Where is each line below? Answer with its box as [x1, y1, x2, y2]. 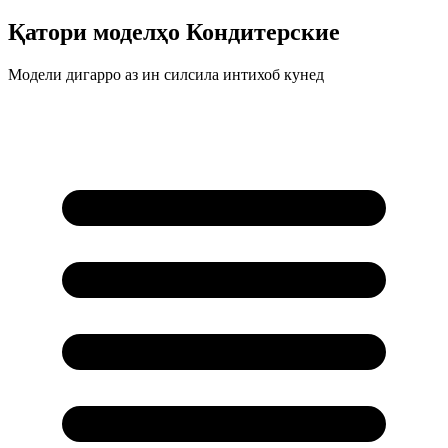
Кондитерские [186, 18, 340, 45]
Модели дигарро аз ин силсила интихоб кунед [8, 65, 324, 83]
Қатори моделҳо [8, 18, 180, 45]
